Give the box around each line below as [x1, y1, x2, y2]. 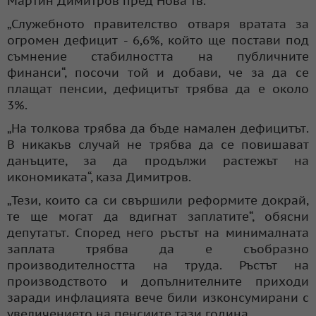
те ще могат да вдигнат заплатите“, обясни [7, 208, 309, 224]
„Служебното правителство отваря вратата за [7, 16, 309, 32]
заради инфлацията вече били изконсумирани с [7, 289, 309, 305]
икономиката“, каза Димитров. [7, 169, 191, 185]
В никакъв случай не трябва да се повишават [7, 136, 309, 152]
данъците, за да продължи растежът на [7, 152, 309, 169]
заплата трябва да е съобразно [7, 241, 309, 257]
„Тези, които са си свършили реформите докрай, [7, 192, 309, 208]
